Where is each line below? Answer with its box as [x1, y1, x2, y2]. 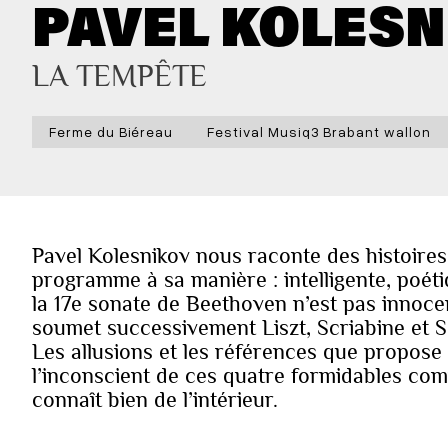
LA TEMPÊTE [32, 58, 207, 93]
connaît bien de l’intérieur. [32, 387, 278, 412]
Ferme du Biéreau [49, 123, 174, 141]
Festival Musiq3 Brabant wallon [207, 123, 431, 141]
